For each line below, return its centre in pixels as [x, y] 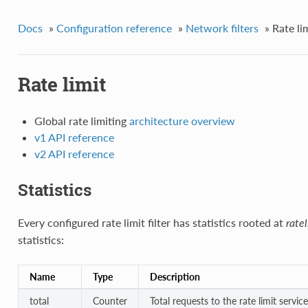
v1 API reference [74, 137]
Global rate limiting [81, 121]
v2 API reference [74, 154]
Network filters [222, 27]
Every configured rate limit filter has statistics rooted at [152, 223]
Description [175, 277]
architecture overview [182, 121]
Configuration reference [114, 27]
